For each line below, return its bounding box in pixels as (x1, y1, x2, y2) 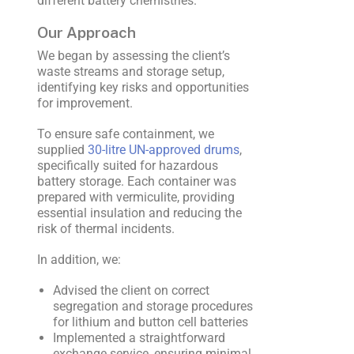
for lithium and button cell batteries (52, 314, 248, 330)
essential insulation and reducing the (36, 205, 242, 221)
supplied (36, 142, 88, 158)
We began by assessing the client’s (36, 47, 230, 63)
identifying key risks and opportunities (36, 79, 249, 95)
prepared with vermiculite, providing (36, 190, 235, 205)
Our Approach (36, 23, 136, 41)
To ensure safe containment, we (36, 126, 214, 142)
